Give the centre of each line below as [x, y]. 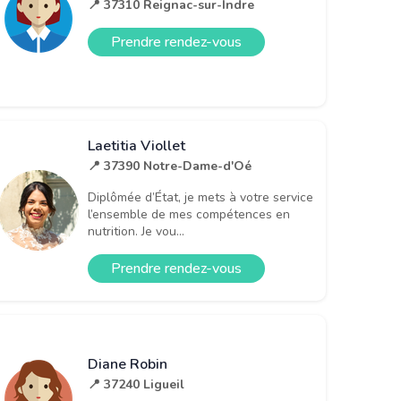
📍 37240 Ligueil [136, 385]
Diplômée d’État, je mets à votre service [200, 198]
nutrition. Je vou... [136, 232]
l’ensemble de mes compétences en [189, 215]
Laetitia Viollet [137, 146]
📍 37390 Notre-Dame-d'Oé [170, 166]
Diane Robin [128, 365]
